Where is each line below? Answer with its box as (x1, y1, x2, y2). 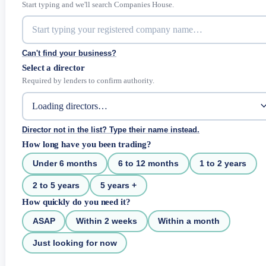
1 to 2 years (199, 159, 247, 169)
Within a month (158, 216, 220, 226)
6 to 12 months (118, 159, 179, 169)
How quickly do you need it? (22, 196, 131, 207)
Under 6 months (32, 159, 97, 169)
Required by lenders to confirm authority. (22, 77, 154, 85)
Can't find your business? (22, 49, 116, 58)
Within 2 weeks (76, 216, 138, 226)
